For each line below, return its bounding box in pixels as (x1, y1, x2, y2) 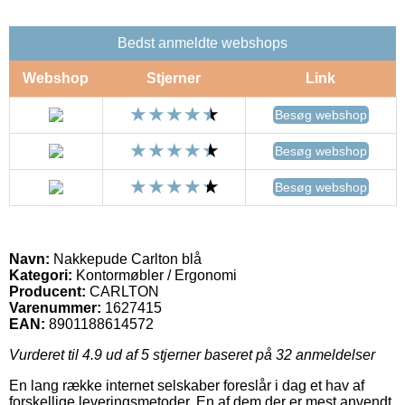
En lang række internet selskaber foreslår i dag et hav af (9, 377, 364, 393)
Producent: (9, 283, 86, 299)
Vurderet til (9, 346, 82, 363)
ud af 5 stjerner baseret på (102, 346, 276, 363)
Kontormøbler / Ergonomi (72, 267, 237, 283)
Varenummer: (9, 299, 101, 316)
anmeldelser (292, 346, 375, 363)
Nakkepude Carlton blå (50, 250, 202, 267)
